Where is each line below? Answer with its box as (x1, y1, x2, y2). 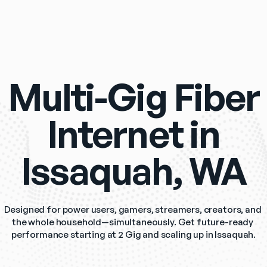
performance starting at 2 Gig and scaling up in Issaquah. (11, 229, 256, 241)
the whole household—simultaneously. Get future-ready (12, 216, 254, 228)
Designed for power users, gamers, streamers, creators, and (4, 204, 262, 216)
